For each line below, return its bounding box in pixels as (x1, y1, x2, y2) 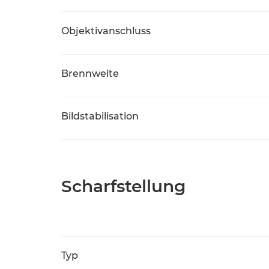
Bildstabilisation (61, 110, 139, 122)
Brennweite (61, 68, 119, 79)
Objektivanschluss (61, 25, 151, 37)
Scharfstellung (61, 176, 186, 196)
